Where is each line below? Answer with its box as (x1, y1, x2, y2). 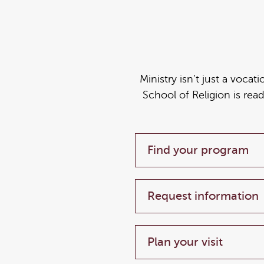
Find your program (147, 143, 249, 157)
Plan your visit (147, 235, 223, 249)
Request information (147, 189, 259, 203)
